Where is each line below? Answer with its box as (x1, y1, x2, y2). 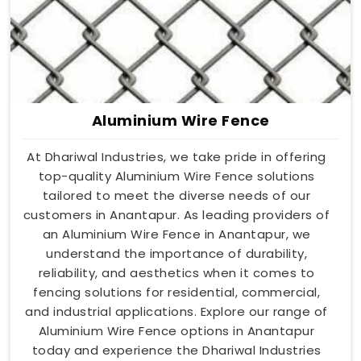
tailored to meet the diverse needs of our (42, 187, 311, 205)
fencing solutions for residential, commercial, (33, 284, 320, 301)
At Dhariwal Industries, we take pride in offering (27, 148, 326, 166)
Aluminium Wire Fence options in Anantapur (38, 322, 315, 340)
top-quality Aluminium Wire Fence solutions (38, 168, 315, 185)
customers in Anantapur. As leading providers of (23, 206, 330, 224)
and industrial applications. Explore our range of (25, 303, 328, 321)
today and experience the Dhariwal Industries (31, 342, 322, 359)
